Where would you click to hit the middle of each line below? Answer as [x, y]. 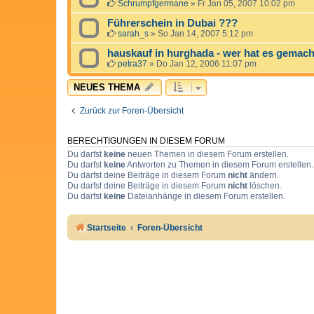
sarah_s [133, 33]
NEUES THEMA [107, 87]
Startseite [107, 227]
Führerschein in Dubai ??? [172, 23]
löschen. [265, 185]
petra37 [132, 63]
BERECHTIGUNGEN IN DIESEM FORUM [146, 141]
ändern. [263, 175]
